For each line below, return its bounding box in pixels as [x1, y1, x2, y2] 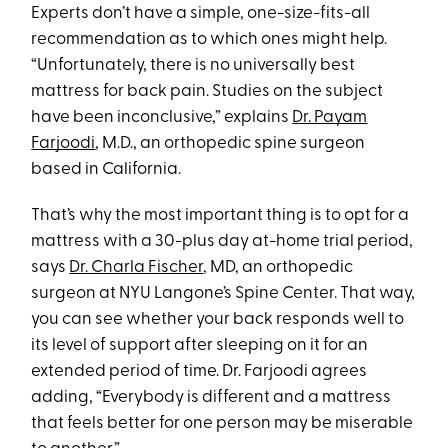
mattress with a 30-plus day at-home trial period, [31, 233, 414, 250]
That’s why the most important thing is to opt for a [31, 207, 410, 224]
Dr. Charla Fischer [69, 259, 204, 276]
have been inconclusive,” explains [31, 109, 293, 126]
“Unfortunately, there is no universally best [31, 57, 356, 74]
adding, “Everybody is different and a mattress [31, 389, 392, 406]
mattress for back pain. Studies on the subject [31, 83, 384, 100]
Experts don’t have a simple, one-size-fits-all [31, 5, 371, 22]
